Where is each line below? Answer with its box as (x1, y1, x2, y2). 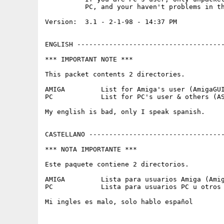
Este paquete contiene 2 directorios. (45, 160, 189, 168)
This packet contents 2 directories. (45, 70, 185, 78)
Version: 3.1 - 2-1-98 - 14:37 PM (45, 18, 177, 25)
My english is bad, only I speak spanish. (45, 108, 205, 115)
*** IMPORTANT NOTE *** (45, 55, 133, 63)
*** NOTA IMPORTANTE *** (45, 145, 137, 153)
